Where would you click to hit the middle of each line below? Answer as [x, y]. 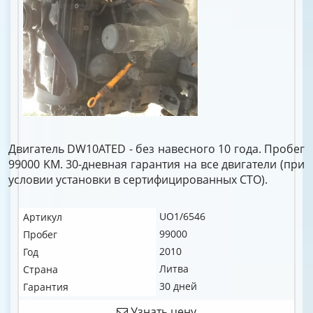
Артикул [43, 217]
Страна [41, 269]
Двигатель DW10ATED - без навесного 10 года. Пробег [156, 149]
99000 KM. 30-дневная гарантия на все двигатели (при [156, 164]
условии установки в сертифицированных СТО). [138, 180]
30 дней [178, 286]
